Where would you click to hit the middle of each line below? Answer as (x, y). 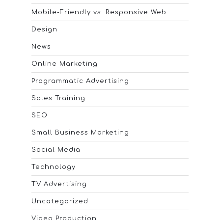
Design (44, 30)
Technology (54, 167)
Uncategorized (60, 202)
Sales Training (58, 98)
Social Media (56, 150)
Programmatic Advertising (80, 81)
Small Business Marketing (80, 133)
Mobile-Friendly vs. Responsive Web (99, 13)
